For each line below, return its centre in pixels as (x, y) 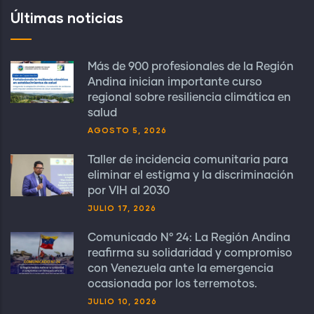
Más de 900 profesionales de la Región (191, 67)
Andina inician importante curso (175, 82)
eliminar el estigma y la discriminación (191, 175)
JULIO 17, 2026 (122, 208)
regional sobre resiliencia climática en (189, 97)
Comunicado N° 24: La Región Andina (189, 238)
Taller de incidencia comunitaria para (188, 160)
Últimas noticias (67, 18)
